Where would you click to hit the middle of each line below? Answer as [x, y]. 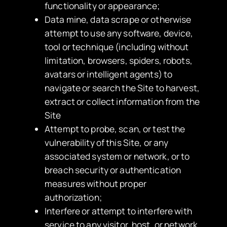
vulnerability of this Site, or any [107, 142]
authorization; [73, 197]
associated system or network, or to [117, 156]
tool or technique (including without [117, 46]
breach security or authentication [113, 169]
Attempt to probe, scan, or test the [115, 128]
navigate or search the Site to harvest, [122, 87]
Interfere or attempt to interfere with [118, 211]
